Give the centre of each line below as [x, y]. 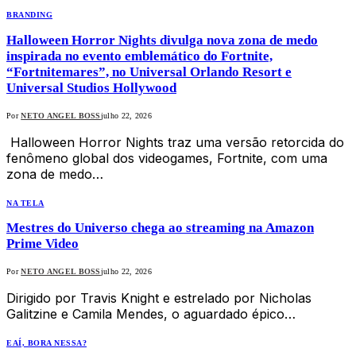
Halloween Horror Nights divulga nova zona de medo [162, 40]
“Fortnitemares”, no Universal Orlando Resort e [149, 72]
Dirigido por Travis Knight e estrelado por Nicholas [159, 298]
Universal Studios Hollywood [91, 87]
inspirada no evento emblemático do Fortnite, [139, 56]
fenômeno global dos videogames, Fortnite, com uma [167, 158]
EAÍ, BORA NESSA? [46, 342]
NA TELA [25, 203]
